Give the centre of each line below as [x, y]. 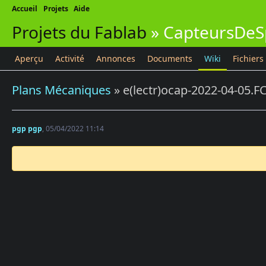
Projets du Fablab [79, 32]
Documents [170, 58]
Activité [70, 58]
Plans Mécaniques [61, 90]
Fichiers [248, 58]
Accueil [25, 9]
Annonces [116, 58]
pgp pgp [27, 129]
